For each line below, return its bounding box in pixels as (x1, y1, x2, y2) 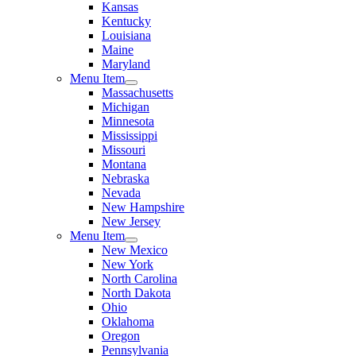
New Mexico (102, 243, 168, 257)
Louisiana (102, 29, 151, 43)
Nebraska (102, 172, 149, 186)
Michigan (102, 100, 149, 114)
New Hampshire (102, 200, 184, 215)
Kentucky (102, 14, 151, 29)
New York (102, 257, 153, 272)
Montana (102, 157, 146, 172)
